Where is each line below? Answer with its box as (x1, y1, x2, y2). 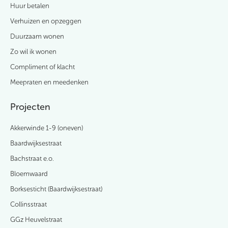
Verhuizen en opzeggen (10, 17, 81, 25)
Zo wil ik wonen (10, 48, 56, 56)
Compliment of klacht (10, 63, 75, 71)
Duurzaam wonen (10, 33, 64, 41)
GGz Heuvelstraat (10, 215, 62, 223)
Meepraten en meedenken (10, 78, 89, 87)
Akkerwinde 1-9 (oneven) (10, 124, 83, 132)
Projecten (10, 101, 50, 113)
